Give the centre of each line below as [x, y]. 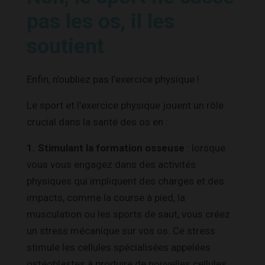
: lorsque [205, 148]
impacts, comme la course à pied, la [106, 197]
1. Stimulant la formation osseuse [106, 148]
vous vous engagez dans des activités [111, 164]
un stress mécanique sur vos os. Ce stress [121, 230]
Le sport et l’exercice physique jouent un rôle [125, 105]
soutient [65, 46]
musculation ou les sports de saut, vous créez [128, 214]
